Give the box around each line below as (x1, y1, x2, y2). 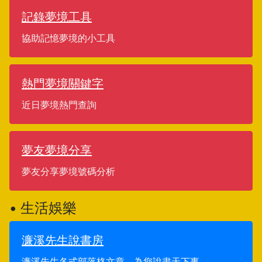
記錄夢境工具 (22, 10, 92, 24)
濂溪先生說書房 (22, 233, 104, 247)
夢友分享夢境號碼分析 (22, 166, 115, 177)
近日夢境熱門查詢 (22, 99, 96, 111)
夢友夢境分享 (22, 143, 92, 157)
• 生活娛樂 (9, 199, 77, 216)
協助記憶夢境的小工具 (22, 32, 115, 44)
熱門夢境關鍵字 (22, 77, 104, 91)
